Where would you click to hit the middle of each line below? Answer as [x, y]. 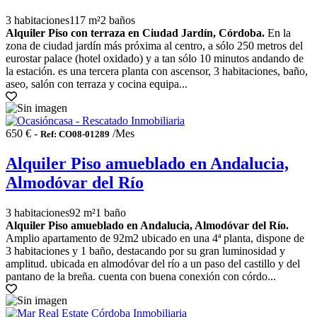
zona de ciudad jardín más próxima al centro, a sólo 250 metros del [154, 46]
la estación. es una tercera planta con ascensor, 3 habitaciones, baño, [157, 71]
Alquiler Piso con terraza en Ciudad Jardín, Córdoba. [135, 33]
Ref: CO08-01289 [75, 134]
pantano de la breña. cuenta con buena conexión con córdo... [141, 277]
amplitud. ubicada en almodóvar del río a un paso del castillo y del [153, 264]
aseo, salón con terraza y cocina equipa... [97, 84]
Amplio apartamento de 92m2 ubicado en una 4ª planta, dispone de [155, 238]
